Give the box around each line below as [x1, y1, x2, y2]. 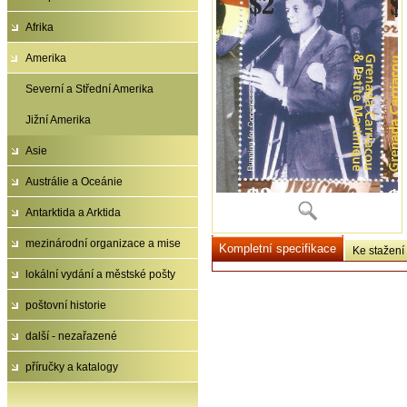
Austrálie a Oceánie [25, 175, 123, 188]
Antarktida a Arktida [25, 206, 121, 219]
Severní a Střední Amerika [25, 83, 154, 95]
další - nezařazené [25, 330, 117, 342]
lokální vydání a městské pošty [25, 268, 175, 281]
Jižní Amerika [25, 114, 91, 126]
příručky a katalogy [25, 361, 118, 373]
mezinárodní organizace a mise [25, 237, 181, 250]
